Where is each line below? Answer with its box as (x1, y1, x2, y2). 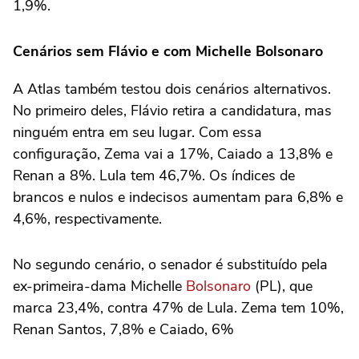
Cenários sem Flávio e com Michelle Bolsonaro (13, 42, 323, 61)
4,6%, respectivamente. (13, 209, 162, 228)
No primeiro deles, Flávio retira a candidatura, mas (13, 101, 332, 120)
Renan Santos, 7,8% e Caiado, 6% (13, 320, 234, 339)
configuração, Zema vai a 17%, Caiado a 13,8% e (13, 144, 333, 163)
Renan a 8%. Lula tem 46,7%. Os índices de (13, 166, 295, 185)
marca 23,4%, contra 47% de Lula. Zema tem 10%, (13, 298, 344, 317)
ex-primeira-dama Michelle (13, 276, 186, 296)
